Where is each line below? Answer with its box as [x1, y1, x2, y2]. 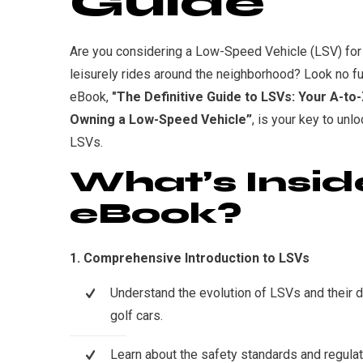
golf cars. [110, 308, 163, 324]
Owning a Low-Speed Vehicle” [70, 112, 252, 127]
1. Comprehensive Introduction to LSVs [70, 250, 310, 267]
